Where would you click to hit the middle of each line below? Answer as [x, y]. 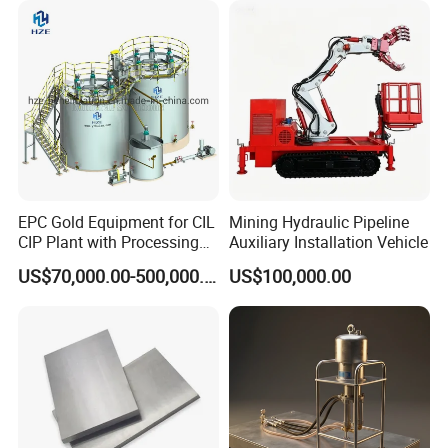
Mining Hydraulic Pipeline [318, 222]
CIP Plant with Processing [109, 242]
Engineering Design [86, 262]
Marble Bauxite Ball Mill [102, 17]
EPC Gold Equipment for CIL [117, 222]
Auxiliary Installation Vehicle [328, 242]
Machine [49, 37]
